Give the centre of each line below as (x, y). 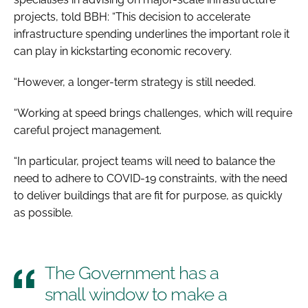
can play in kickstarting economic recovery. (123, 51)
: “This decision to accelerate (179, 16)
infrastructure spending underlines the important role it (152, 34)
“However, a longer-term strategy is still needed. (135, 82)
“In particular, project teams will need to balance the (144, 161)
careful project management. (88, 130)
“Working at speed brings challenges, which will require (153, 113)
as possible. (43, 212)
